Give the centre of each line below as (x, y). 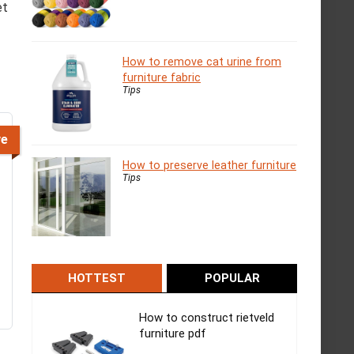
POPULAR (232, 279)
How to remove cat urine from (202, 62)
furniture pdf (173, 334)
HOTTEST (96, 279)
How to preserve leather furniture (209, 166)
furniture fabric (162, 78)
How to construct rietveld (207, 318)
